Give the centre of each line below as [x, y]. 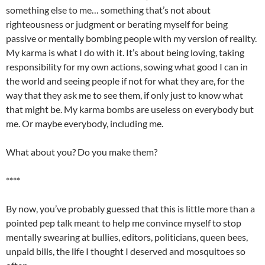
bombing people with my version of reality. [170, 38]
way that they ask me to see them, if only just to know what [125, 95]
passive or [27, 38]
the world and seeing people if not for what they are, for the [125, 81]
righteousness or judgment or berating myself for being [117, 24]
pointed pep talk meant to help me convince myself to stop [124, 223]
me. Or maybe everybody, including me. [85, 124]
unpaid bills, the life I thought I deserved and [96, 251]
